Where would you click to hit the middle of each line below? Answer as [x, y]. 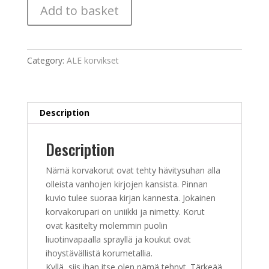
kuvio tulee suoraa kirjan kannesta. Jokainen [130, 198]
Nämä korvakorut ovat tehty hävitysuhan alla [133, 171]
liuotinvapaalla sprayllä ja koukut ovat [118, 240]
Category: [47, 61]
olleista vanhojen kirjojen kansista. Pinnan [126, 184]
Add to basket [79, 11]
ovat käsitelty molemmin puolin [106, 226]
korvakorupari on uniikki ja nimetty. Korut [125, 212]
